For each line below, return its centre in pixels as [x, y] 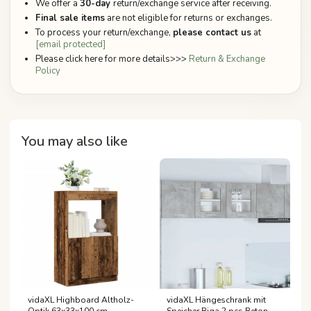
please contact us [212, 33]
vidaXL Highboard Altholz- [81, 300]
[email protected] [70, 45]
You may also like [74, 142]
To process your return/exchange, [104, 33]
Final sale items [70, 18]
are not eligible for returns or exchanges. [188, 18]
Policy [48, 71]
